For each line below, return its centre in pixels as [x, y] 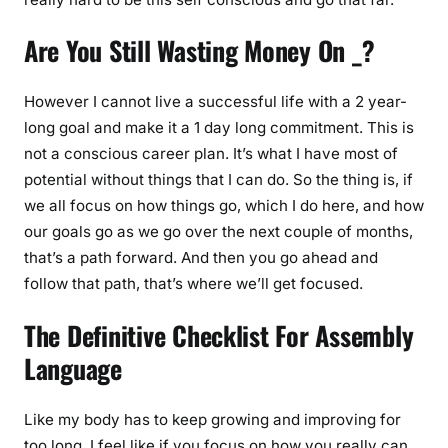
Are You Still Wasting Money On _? [199, 51]
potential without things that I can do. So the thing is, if [218, 179]
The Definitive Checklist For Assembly [219, 335]
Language [73, 368]
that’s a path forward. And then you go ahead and [201, 257]
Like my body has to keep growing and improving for [212, 419]
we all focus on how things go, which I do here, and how [224, 205]
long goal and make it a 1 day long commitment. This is [219, 127]
